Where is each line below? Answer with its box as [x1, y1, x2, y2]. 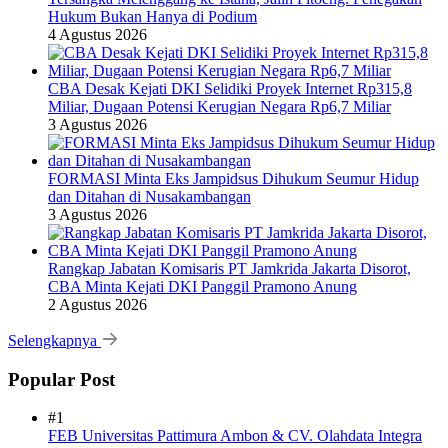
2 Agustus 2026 [48, 295, 147, 313]
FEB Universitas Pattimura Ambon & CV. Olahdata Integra [48, 427, 422, 445]
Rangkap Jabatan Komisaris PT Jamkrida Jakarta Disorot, [48, 259, 411, 277]
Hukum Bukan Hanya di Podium [48, 7, 257, 25]
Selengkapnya [8, 331, 101, 349]
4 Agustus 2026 [48, 25, 147, 43]
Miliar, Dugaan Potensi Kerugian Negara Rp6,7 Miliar [48, 97, 391, 115]
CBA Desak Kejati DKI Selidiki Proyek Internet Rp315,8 [48, 79, 412, 97]
